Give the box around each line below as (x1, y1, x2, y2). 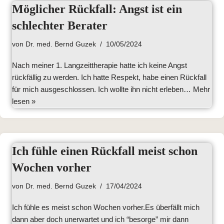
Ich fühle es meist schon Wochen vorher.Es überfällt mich (12, 203, 199, 211)
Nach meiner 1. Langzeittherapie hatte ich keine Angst (12, 61, 187, 69)
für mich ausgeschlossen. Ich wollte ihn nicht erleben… (12, 85, 193, 93)
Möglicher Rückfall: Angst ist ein (12, 2, 182, 15)
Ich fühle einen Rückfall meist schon (12, 144, 197, 157)
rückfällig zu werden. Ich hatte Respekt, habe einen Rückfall (12, 73, 206, 81)
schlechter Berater (12, 19, 107, 32)
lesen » (12, 97, 35, 105)
